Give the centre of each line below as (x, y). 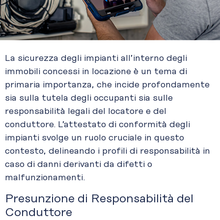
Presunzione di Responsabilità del (99, 199)
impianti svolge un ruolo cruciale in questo (95, 138)
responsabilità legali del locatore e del (86, 112)
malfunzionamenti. (45, 178)
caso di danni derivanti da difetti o (79, 165)
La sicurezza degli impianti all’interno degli (96, 59)
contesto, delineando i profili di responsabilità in (108, 151)
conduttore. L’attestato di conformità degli (97, 125)
